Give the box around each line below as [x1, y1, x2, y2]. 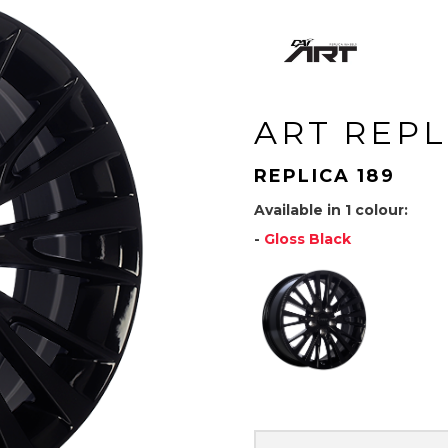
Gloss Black [264, 229, 351, 248]
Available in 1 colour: [254, 200, 408, 219]
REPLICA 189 [254, 164, 395, 187]
